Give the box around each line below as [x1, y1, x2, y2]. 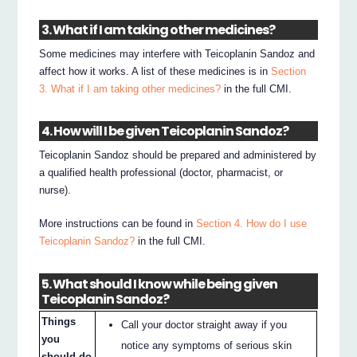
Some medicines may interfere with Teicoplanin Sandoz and [39, 47, 316, 60]
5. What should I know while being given [41, 274, 278, 293]
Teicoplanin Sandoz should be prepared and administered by [39, 149, 317, 162]
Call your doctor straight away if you [121, 319, 288, 331]
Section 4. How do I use [196, 218, 308, 230]
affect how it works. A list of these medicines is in [39, 65, 272, 77]
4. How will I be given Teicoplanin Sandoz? [41, 122, 289, 141]
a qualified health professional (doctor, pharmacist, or [39, 167, 284, 179]
